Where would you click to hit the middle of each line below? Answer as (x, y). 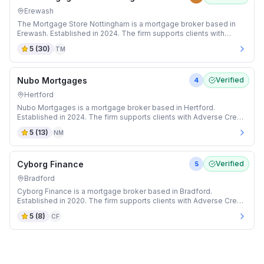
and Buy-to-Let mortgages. (65, 126)
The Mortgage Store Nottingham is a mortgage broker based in (126, 24)
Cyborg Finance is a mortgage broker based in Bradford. (115, 191)
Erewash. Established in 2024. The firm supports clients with (121, 33)
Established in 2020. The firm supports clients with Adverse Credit (131, 201)
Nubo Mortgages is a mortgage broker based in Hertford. (116, 108)
